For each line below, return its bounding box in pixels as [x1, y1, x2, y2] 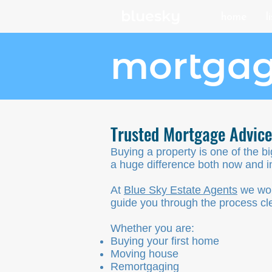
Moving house [110, 248, 178, 260]
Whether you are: [110, 222, 194, 234]
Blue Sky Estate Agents [124, 184, 237, 196]
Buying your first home [110, 235, 219, 247]
